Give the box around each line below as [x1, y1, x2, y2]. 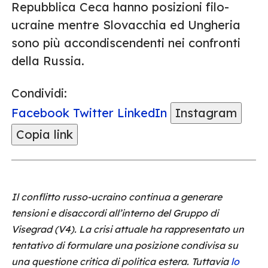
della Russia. [11, 53, 84, 68]
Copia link [16, 127, 73, 142]
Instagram [175, 105, 237, 120]
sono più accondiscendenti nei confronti [11, 35, 240, 50]
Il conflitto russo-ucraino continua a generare [11, 191, 222, 203]
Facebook [11, 105, 69, 120]
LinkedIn [117, 105, 167, 120]
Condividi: [11, 86, 67, 100]
